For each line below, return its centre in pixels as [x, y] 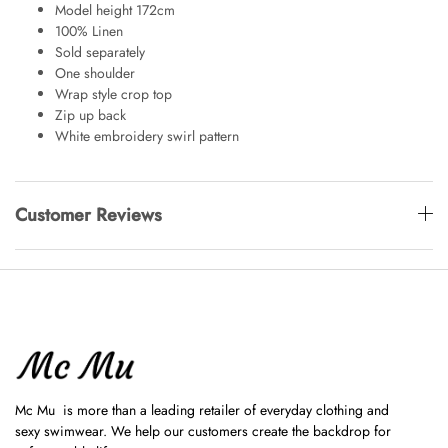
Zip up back [92, 114]
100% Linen [91, 30]
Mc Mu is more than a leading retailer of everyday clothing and [202, 410]
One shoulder [95, 72]
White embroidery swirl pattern [149, 135]
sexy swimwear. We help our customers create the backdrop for [203, 431]
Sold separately [102, 51]
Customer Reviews [88, 214]
